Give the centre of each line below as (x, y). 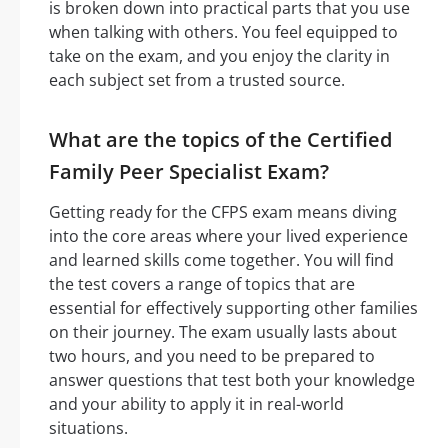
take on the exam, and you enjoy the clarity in (219, 55)
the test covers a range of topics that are (202, 283)
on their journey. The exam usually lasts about (223, 331)
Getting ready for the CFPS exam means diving (223, 211)
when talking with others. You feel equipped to (223, 31)
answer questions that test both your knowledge (232, 379)
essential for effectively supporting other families (233, 307)
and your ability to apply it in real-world (196, 403)
